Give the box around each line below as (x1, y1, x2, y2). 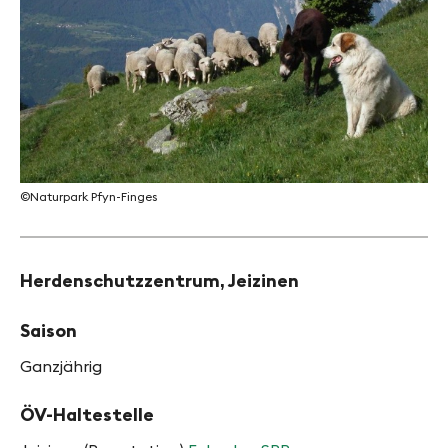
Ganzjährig (20, 356, 102, 377)
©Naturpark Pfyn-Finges (20, 189, 157, 205)
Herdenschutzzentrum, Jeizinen (20, 269, 299, 293)
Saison (20, 319, 77, 343)
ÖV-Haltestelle (20, 403, 154, 427)
